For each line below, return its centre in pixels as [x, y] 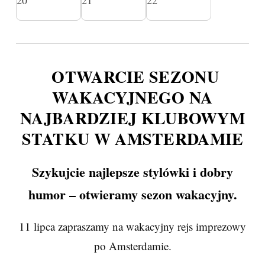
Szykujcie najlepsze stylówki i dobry [132, 172]
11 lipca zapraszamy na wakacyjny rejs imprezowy [132, 226]
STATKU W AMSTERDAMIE [132, 139]
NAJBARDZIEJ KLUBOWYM [132, 118]
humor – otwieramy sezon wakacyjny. [132, 194]
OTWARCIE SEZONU [132, 77]
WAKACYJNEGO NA [132, 97]
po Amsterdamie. [132, 246]
